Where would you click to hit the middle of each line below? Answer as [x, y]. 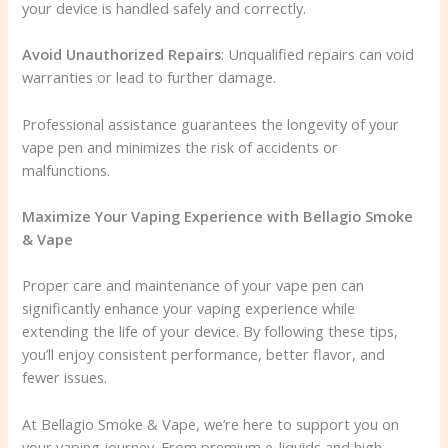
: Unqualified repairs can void [318, 54]
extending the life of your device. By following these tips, [210, 331]
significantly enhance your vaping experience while [189, 308]
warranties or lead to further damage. [149, 77]
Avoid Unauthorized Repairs [122, 54]
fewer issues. [65, 377]
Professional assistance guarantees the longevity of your [211, 123]
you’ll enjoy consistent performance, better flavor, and [204, 354]
